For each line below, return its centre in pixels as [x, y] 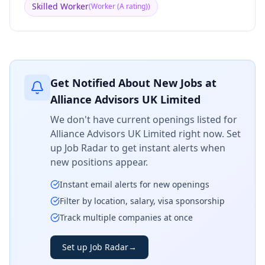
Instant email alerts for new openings [135, 184]
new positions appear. [99, 162]
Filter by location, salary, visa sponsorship [142, 201]
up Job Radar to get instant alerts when [138, 148]
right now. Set [209, 134]
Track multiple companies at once [126, 217]
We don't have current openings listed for [144, 119]
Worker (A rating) [119, 6]
